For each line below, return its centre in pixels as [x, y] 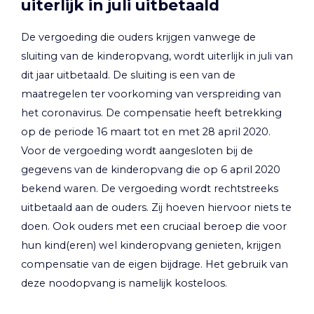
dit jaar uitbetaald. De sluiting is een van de [128, 75]
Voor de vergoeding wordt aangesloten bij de [137, 151]
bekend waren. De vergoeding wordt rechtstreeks [150, 189]
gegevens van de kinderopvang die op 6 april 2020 [151, 170]
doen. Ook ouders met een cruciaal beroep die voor [154, 227]
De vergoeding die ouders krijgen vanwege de [138, 37]
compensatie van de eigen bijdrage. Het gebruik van [155, 265]
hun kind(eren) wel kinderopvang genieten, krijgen [151, 246]
